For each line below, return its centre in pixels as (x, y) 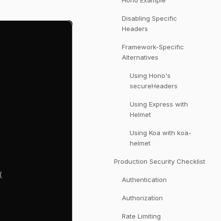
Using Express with (159, 104)
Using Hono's (150, 75)
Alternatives (140, 57)
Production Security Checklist (160, 161)
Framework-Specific (153, 47)
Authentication (144, 180)
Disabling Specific (149, 18)
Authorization (142, 198)
